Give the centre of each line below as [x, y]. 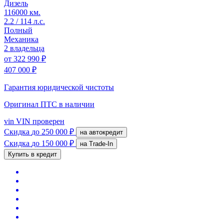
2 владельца [24, 48]
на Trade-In [101, 143]
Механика [21, 39]
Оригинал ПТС [31, 104]
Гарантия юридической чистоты [59, 87]
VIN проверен [39, 121]
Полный [18, 30]
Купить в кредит [32, 154]
